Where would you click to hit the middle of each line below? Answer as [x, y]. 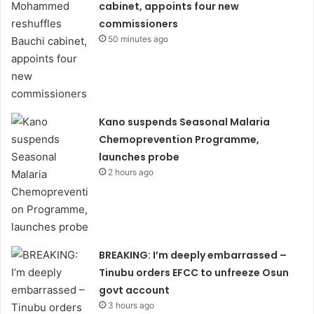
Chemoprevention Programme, [179, 139]
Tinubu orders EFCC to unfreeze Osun [194, 273]
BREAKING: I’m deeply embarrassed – [193, 255]
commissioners [139, 24]
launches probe [139, 157]
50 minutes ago [138, 39]
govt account [135, 290]
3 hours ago [131, 305]
